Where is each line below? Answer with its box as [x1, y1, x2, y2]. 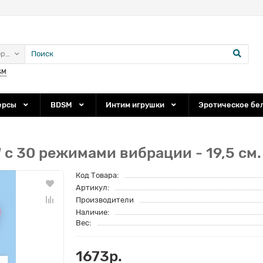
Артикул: [76, 183, 109, 192]
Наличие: [76, 208, 109, 217]
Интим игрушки [106, 100, 167, 109]
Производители [76, 195, 134, 204]
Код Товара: [76, 171, 119, 180]
